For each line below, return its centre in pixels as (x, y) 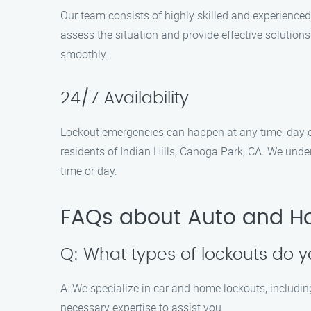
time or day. (89, 171)
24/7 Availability (125, 99)
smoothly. (84, 54)
